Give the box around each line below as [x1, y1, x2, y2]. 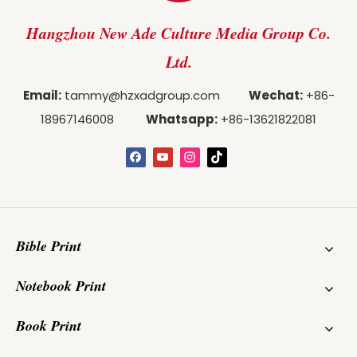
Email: [22, 86, 61, 104]
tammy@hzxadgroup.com [64, 86, 220, 104]
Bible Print [16, 235, 81, 256]
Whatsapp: [146, 110, 218, 127]
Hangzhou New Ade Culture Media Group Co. [26, 21, 331, 44]
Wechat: [248, 86, 303, 104]
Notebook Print [16, 275, 106, 296]
